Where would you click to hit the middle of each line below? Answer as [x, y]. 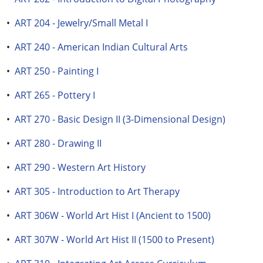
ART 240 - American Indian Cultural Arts [101, 47]
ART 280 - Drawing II [58, 143]
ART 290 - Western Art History [80, 167]
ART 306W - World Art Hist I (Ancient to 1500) [113, 215]
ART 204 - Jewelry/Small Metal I [81, 23]
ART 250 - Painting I [57, 71]
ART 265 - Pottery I [55, 95]
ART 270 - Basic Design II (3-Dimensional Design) [120, 119]
